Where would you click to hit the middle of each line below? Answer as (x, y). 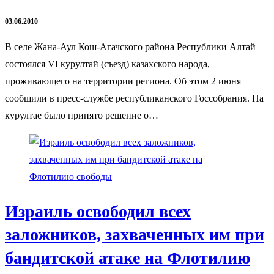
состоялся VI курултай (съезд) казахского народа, (107, 64)
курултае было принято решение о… (82, 116)
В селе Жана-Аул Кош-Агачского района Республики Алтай (130, 47)
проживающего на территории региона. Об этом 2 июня (123, 81)
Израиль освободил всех (98, 211)
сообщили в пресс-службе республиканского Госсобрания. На (134, 98)
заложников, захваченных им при (135, 234)
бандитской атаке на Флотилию (128, 257)
